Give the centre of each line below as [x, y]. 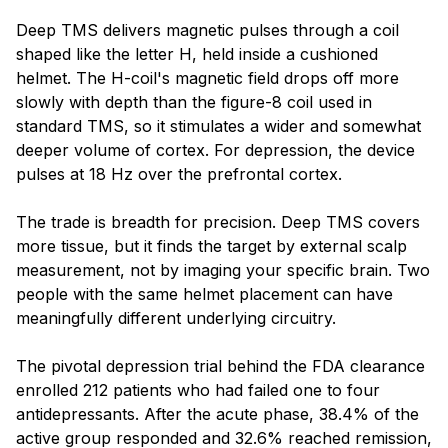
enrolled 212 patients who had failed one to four [198, 389]
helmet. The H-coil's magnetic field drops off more [207, 77]
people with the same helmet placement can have [204, 293]
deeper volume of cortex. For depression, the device [215, 149]
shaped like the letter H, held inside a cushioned [197, 53]
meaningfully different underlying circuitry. [176, 317]
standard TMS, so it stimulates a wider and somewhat [218, 125]
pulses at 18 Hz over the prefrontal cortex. [179, 173]
